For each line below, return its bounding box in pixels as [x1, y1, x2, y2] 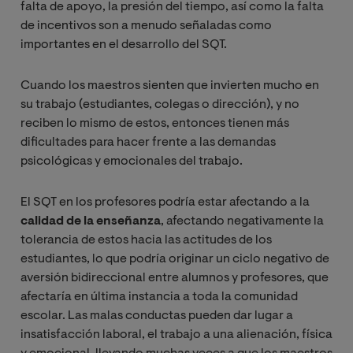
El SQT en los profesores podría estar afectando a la [20, 195, 310, 209]
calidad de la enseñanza [20, 214, 161, 228]
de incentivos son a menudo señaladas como [20, 19, 272, 32]
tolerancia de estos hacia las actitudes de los [20, 233, 272, 247]
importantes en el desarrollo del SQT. [20, 38, 227, 51]
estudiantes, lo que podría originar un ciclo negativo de [20, 252, 329, 266]
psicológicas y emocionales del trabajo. [20, 154, 243, 168]
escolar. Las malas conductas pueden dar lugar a [20, 309, 293, 322]
